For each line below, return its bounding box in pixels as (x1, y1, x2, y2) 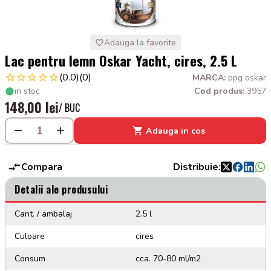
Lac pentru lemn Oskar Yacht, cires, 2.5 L (5, 50, 237, 70)
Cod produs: (194, 85, 247, 97)
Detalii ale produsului (15, 182, 108, 197)
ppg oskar (228, 71, 266, 83)
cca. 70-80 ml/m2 (135, 253, 201, 264)
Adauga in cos (146, 124, 205, 137)
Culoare (15, 230, 45, 242)
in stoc (15, 85, 40, 97)
